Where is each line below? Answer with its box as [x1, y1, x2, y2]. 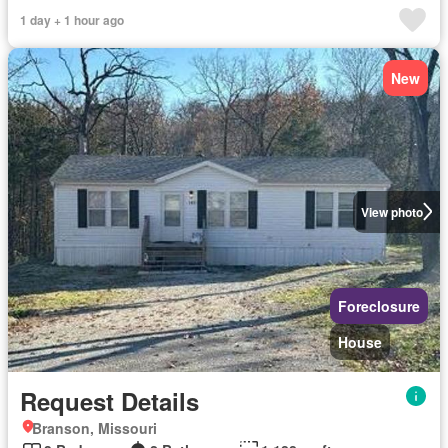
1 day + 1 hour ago [20, 10, 124, 29]
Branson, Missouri [32, 417, 157, 438]
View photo [360, 202, 423, 221]
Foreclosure [338, 295, 420, 316]
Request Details [20, 383, 199, 418]
